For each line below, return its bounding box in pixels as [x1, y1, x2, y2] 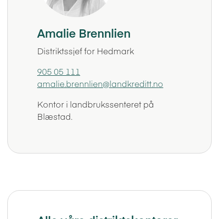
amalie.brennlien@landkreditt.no [37, 77, 163, 89]
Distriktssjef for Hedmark [37, 44, 134, 57]
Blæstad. [37, 110, 72, 122]
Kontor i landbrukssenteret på [37, 98, 154, 110]
